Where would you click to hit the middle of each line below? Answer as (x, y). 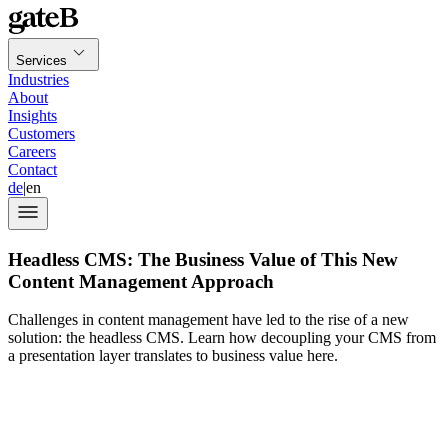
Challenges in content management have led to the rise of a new (208, 320)
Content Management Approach (141, 281)
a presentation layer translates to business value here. (173, 356)
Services (41, 60)
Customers (41, 133)
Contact (32, 169)
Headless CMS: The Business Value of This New (203, 259)
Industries (38, 79)
